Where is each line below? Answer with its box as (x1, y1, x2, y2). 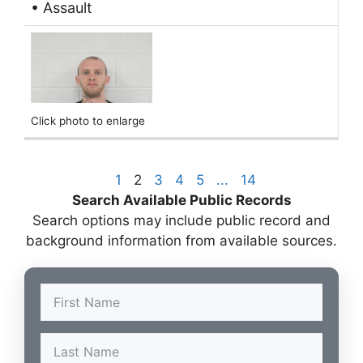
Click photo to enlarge (31, 114, 145, 128)
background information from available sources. (26, 232, 337, 249)
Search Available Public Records (71, 191, 292, 208)
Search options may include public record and (32, 211, 331, 228)
